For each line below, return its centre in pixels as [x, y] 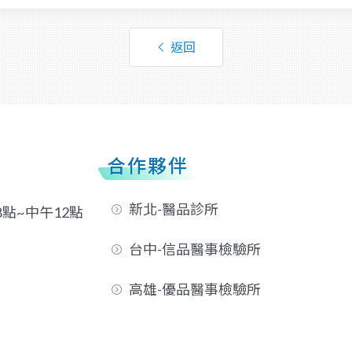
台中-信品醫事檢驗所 [195, 249]
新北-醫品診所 [174, 209]
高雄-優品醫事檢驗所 [195, 289]
